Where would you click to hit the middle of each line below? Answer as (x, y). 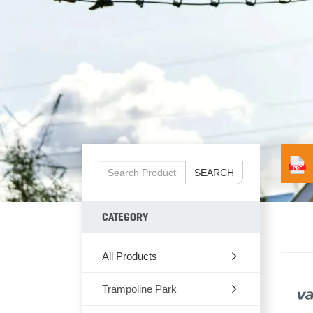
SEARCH (214, 173)
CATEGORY (125, 217)
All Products (130, 256)
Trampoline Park (139, 289)
